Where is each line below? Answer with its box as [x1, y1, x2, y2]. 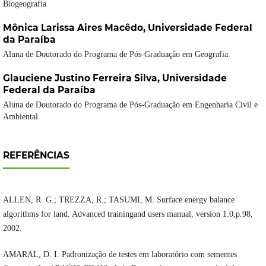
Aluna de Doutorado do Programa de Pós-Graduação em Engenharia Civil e [2, 100, 258, 110]
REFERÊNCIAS [2, 150, 69, 161]
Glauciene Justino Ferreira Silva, [2, 72, 162, 84]
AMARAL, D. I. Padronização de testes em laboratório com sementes [2, 250, 237, 259]
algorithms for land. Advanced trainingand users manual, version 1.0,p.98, [2, 210, 253, 219]
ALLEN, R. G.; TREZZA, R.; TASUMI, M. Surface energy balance [2, 195, 235, 205]
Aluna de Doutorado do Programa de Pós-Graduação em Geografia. [2, 50, 230, 59]
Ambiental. [2, 112, 40, 122]
